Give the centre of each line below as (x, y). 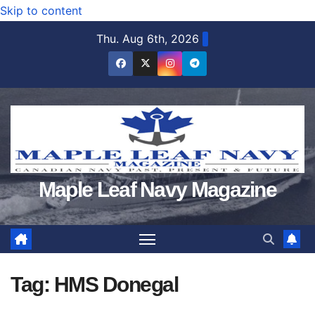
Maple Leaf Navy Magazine (157, 189)
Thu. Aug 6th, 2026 (148, 39)
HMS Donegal (116, 284)
